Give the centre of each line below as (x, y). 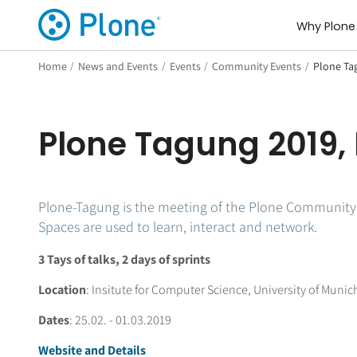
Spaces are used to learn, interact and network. (177, 226)
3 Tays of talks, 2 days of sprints (124, 259)
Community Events (257, 66)
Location (62, 289)
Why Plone (326, 27)
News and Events (118, 66)
